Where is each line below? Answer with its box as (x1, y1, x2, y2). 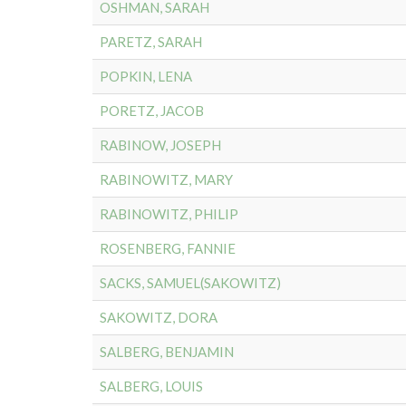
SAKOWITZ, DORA (100, 309, 217, 325)
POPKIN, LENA (100, 68, 192, 84)
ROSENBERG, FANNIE (100, 240, 236, 256)
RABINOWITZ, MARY (100, 171, 233, 188)
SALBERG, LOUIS (100, 378, 203, 394)
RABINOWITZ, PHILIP (100, 206, 238, 222)
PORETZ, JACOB (100, 102, 204, 119)
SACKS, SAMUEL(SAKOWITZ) (100, 275, 281, 291)
